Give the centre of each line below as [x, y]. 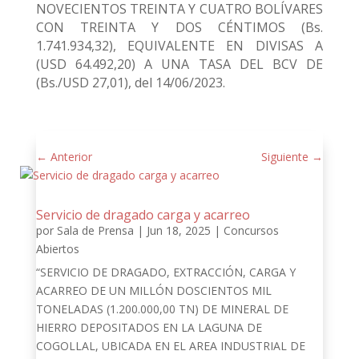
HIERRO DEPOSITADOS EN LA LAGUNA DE [149, 327]
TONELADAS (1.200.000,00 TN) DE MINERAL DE [162, 309]
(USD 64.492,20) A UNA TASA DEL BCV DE [179, 64]
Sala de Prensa [95, 230]
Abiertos [57, 249]
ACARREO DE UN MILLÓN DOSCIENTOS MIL [153, 290]
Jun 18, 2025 [178, 230]
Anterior [71, 157]
